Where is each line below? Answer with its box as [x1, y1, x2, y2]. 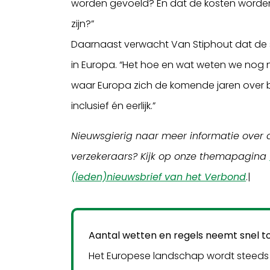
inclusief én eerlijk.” [71, 98, 156, 113]
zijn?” [71, 16, 95, 31]
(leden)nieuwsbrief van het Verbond [71, 169, 246, 184]
